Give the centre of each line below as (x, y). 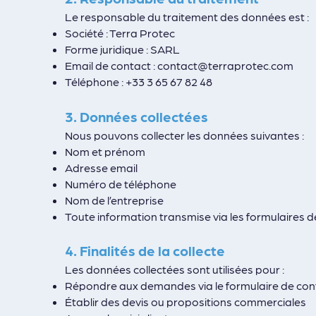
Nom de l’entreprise (114, 200)
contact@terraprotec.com (225, 65)
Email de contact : (111, 65)
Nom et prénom (105, 151)
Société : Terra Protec (120, 33)
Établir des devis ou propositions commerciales (186, 302)
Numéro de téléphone (121, 184)
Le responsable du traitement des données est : (187, 17)
